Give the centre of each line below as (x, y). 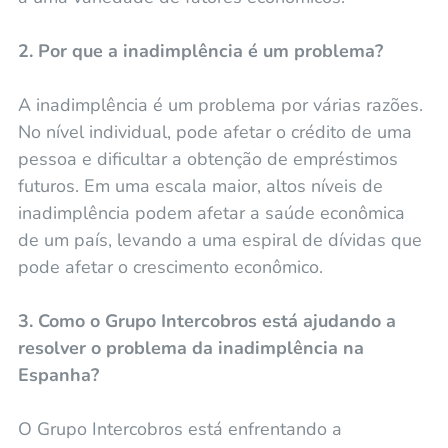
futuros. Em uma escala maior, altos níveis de (200, 185)
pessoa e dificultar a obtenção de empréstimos (207, 158)
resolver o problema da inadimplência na (190, 347)
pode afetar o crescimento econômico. (170, 266)
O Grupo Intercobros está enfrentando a (179, 428)
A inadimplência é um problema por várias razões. (220, 104)
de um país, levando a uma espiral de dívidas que (219, 239)
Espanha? (58, 374)
